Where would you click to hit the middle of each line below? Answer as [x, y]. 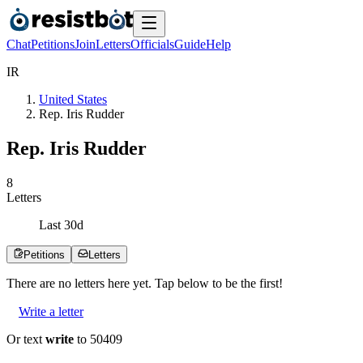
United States [73, 99]
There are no [41, 283]
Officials [152, 44]
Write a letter [51, 311]
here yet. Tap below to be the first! [194, 283]
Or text [26, 339]
